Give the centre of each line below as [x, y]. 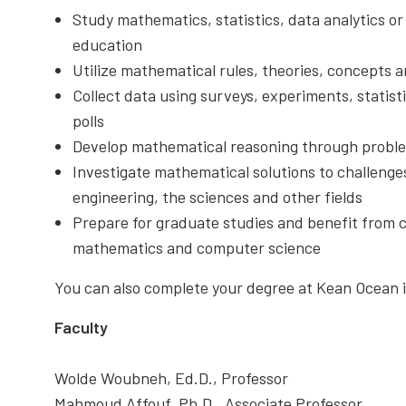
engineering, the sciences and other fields [217, 197]
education [109, 44]
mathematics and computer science [197, 247]
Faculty [81, 327]
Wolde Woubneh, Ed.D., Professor [173, 378]
